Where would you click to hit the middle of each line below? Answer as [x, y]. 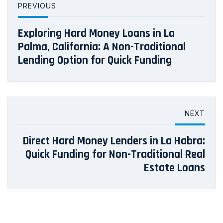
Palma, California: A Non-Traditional [102, 47]
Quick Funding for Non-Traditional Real [115, 155]
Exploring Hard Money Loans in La [96, 34]
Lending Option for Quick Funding [95, 61]
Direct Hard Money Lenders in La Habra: [114, 141]
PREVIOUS [37, 6]
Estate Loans [174, 168]
